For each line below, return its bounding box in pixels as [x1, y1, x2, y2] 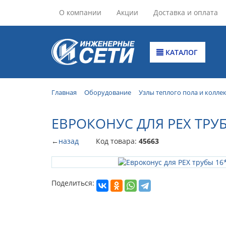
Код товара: [96, 136, 139, 146]
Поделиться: [51, 178, 94, 188]
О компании [59, 8, 101, 17]
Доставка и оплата [153, 8, 218, 17]
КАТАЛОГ [163, 47, 198, 57]
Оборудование [84, 88, 131, 97]
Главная [51, 88, 77, 97]
